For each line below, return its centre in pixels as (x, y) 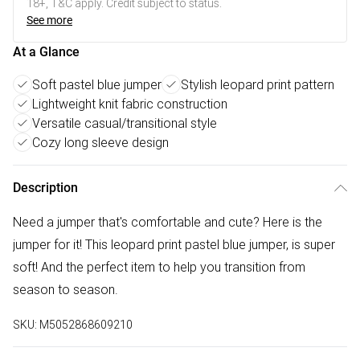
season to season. (65, 290)
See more (49, 20)
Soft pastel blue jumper (97, 85)
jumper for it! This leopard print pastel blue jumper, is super (174, 245)
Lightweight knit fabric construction (130, 104)
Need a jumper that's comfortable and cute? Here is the (168, 222)
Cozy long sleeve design (100, 143)
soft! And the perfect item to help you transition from (159, 267)
